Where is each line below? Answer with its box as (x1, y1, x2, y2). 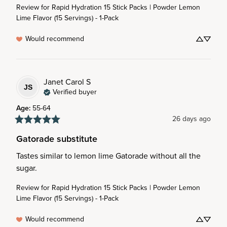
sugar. (16, 162, 37, 174)
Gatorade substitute (16, 132, 97, 145)
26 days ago (172, 113, 211, 124)
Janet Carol (44, 75, 84, 88)
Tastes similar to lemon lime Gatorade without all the (16, 150, 201, 162)
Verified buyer (53, 86, 97, 97)
